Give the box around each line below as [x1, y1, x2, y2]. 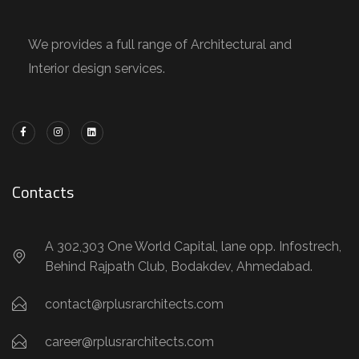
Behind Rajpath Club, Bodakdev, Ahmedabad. [44, 258, 313, 274]
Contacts [12, 179, 74, 204]
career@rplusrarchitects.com [44, 333, 214, 349]
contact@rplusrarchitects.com [44, 296, 224, 312]
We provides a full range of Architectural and [28, 36, 292, 52]
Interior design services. [28, 60, 165, 76]
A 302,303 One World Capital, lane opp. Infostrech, [44, 238, 341, 254]
